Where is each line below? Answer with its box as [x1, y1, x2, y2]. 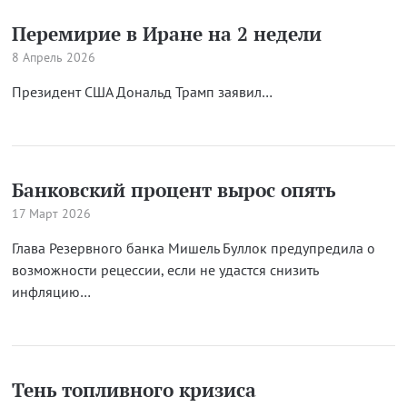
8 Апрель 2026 [11, 49, 95, 65]
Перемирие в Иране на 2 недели [11, 21, 322, 46]
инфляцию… [11, 283, 91, 301]
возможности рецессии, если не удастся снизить [11, 261, 318, 279]
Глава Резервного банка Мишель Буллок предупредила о [11, 239, 375, 257]
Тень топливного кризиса [11, 377, 256, 402]
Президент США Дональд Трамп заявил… [11, 83, 273, 101]
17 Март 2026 [11, 205, 91, 222]
